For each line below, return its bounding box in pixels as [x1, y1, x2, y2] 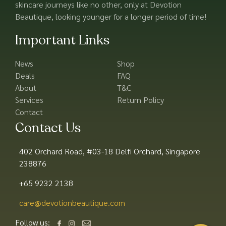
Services [15, 94, 43, 105]
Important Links [15, 31, 109, 49]
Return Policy [117, 94, 164, 105]
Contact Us [15, 119, 81, 137]
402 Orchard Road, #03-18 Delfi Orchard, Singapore [19, 145, 200, 156]
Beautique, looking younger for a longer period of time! [15, 11, 206, 22]
